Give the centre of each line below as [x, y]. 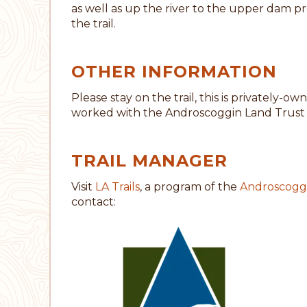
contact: [94, 201]
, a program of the [190, 186]
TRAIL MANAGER [149, 161]
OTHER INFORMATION [174, 72]
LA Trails [118, 186]
